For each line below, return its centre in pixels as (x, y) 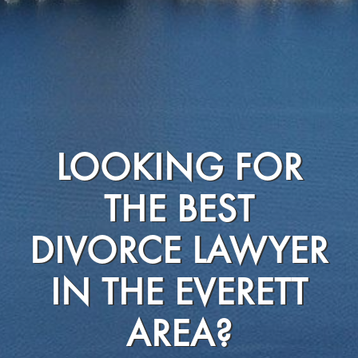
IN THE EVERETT (179, 295)
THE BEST (179, 212)
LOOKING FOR (179, 170)
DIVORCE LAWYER (179, 253)
